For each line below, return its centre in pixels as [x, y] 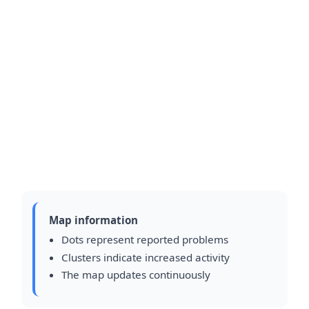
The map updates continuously [136, 275]
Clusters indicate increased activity [145, 257]
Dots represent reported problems [144, 239]
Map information [93, 220]
